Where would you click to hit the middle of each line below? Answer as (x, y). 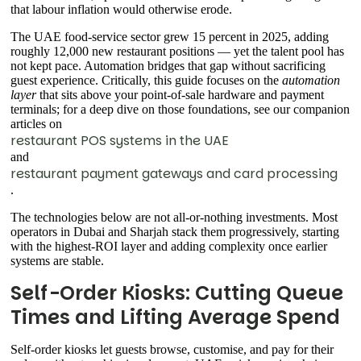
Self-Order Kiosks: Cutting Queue (177, 293)
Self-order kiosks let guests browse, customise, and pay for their (172, 350)
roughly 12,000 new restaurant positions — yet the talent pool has (177, 52)
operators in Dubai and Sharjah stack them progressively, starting (175, 232)
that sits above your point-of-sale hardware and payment (180, 95)
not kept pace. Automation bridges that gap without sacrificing (168, 66)
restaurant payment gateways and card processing (174, 174)
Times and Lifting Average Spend (175, 317)
